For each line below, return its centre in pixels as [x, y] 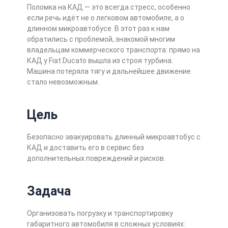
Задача [49, 191]
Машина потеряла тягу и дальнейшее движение [109, 72]
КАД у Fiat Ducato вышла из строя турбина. [100, 61]
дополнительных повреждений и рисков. [96, 159]
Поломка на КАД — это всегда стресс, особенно [108, 7]
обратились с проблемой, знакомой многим [101, 39]
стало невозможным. [63, 82]
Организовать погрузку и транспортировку [100, 213]
